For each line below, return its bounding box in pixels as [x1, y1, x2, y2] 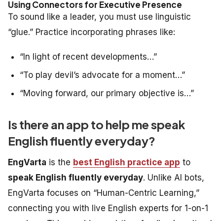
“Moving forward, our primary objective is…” [20, 88, 194, 98]
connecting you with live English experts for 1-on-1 [8, 203, 208, 213]
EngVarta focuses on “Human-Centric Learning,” [8, 187, 199, 198]
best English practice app [73, 157, 180, 167]
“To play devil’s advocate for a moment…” [20, 70, 185, 80]
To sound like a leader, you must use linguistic [8, 11, 191, 22]
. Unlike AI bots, [143, 172, 204, 183]
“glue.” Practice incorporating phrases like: [8, 27, 175, 37]
